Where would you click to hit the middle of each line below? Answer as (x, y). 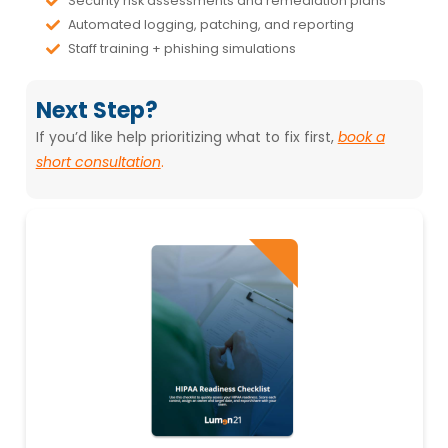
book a (361, 136)
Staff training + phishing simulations (181, 48)
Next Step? (96, 110)
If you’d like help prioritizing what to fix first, (186, 136)
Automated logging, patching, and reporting (210, 24)
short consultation (98, 161)
